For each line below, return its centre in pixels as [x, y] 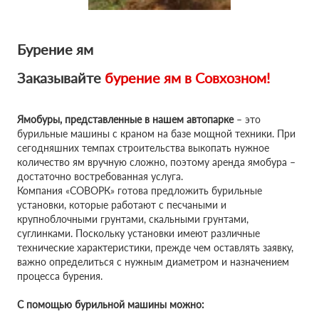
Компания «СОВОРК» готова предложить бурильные [140, 190]
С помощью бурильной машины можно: [111, 304]
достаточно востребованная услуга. [100, 176]
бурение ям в [148, 78]
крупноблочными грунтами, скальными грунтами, [133, 219]
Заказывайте [59, 78]
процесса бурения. [60, 276]
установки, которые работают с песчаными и [122, 205]
